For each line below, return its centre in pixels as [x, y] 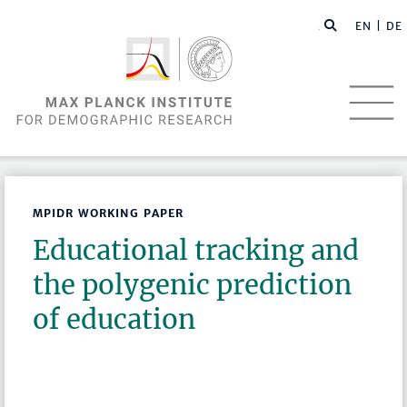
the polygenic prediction [193, 285]
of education [114, 320]
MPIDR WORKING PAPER [109, 213]
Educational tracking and [196, 251]
